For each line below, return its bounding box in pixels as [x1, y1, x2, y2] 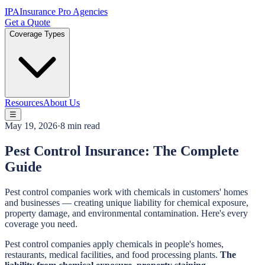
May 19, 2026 [5, 121, 57, 131]
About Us [43, 98, 80, 108]
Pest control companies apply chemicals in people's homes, [5, 238, 224, 249]
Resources [5, 98, 43, 108]
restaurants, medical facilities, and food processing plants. [5, 249, 220, 260]
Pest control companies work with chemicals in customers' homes [5, 186, 248, 197]
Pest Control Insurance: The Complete [5, 143, 239, 159]
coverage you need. [5, 218, 77, 229]
